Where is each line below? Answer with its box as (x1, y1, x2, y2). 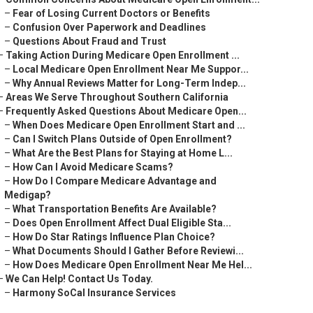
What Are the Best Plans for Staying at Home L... (13, 147, 233, 159)
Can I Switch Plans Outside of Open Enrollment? (13, 133, 232, 145)
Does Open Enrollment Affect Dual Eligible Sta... (13, 217, 231, 228)
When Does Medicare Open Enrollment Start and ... (13, 119, 245, 131)
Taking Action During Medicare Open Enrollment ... (6, 50, 240, 61)
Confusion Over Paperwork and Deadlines (13, 22, 206, 33)
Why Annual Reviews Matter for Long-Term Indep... (13, 78, 246, 89)
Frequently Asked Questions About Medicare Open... (6, 105, 247, 117)
